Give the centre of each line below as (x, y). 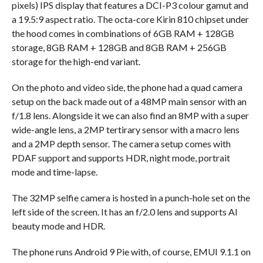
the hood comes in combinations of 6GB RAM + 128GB (123, 33)
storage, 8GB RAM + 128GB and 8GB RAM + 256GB (119, 47)
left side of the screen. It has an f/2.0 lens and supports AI (124, 211)
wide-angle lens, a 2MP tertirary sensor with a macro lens (125, 129)
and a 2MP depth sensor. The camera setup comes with (121, 143)
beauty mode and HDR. (59, 225)
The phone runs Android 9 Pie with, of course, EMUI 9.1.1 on (131, 251)
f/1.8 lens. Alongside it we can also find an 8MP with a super (130, 115)
